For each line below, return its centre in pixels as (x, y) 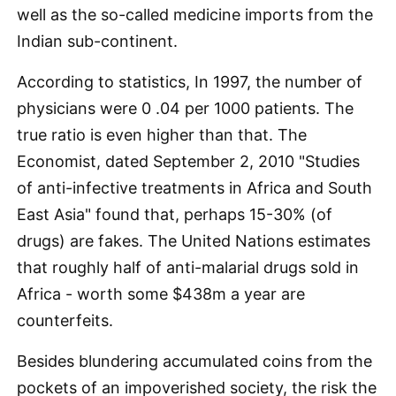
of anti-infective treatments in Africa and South (194, 188)
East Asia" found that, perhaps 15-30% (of (175, 214)
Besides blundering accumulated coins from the (194, 361)
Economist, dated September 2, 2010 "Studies (188, 161)
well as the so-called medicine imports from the (195, 15)
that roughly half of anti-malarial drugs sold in (188, 267)
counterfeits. (65, 320)
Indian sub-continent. (97, 41)
